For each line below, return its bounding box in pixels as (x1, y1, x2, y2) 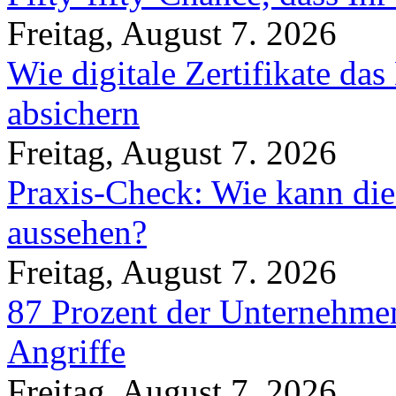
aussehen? (7, 213, 147, 252)
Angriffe (7, 332, 126, 371)
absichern (7, 94, 140, 133)
